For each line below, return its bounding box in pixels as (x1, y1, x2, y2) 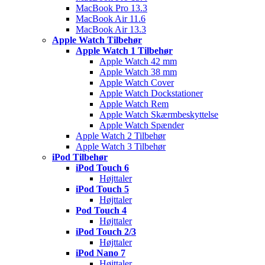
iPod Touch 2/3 (76, 227, 136, 237)
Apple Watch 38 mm (99, 67, 177, 77)
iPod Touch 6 (76, 163, 129, 173)
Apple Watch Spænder (99, 120, 184, 130)
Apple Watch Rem (99, 99, 169, 109)
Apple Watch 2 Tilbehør (76, 131, 166, 141)
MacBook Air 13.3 (76, 24, 146, 34)
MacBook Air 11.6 (76, 14, 146, 24)
